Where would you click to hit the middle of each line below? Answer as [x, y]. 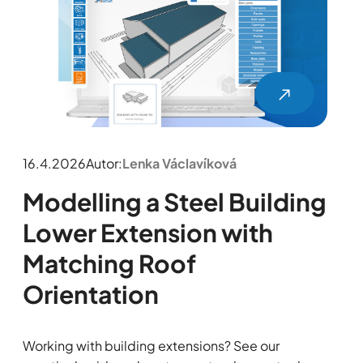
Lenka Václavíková [179, 164]
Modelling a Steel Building [174, 202]
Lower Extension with [147, 233]
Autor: [104, 164]
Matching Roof [109, 264]
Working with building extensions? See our [151, 346]
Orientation [90, 295]
